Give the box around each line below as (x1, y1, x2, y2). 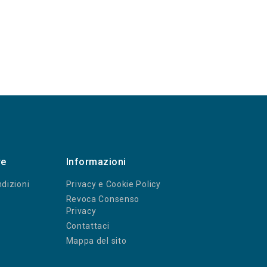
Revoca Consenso (66, 194, 140, 204)
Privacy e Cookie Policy (66, 179, 161, 189)
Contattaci (66, 221, 110, 231)
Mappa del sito (66, 235, 127, 246)
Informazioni (66, 156, 126, 167)
